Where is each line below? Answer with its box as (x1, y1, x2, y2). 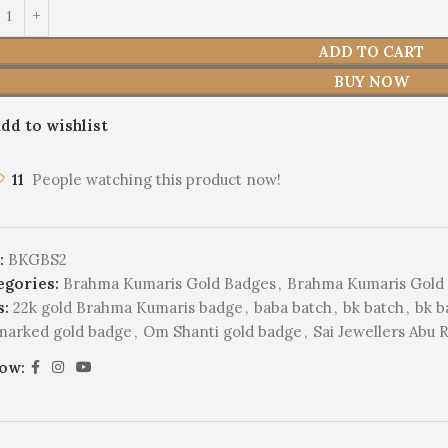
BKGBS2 (8, 250, 68, 270)
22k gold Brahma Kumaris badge (13, 298, 244, 318)
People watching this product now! (32, 170, 282, 190)
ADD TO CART (319, 42, 425, 62)
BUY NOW (334, 72, 410, 92)
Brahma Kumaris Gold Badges (63, 274, 277, 294)
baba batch (254, 298, 333, 318)
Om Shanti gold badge (143, 322, 303, 342)
